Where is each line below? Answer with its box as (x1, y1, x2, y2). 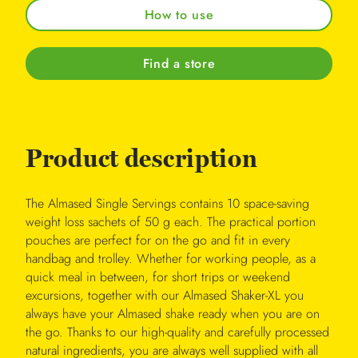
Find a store (142, 54, 216, 73)
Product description (26, 144, 258, 175)
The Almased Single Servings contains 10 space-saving (26, 194, 309, 213)
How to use (144, 5, 214, 24)
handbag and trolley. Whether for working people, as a (26, 249, 316, 268)
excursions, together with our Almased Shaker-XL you (26, 286, 304, 305)
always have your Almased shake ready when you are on (26, 304, 320, 324)
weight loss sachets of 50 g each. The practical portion (26, 213, 316, 232)
